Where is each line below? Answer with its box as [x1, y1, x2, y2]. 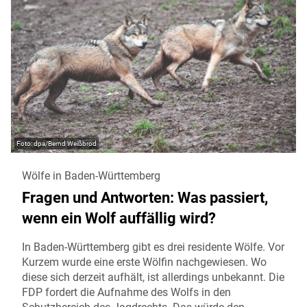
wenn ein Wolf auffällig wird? [22, 210, 216, 228]
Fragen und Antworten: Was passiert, [22, 189, 268, 207]
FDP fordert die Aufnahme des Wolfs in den [22, 286, 231, 299]
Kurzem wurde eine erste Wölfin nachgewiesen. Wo [22, 256, 267, 269]
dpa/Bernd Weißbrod [34, 140, 97, 148]
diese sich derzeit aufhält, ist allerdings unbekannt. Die [22, 271, 284, 284]
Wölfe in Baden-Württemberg [22, 169, 160, 183]
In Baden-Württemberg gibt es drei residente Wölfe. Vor [22, 241, 284, 254]
